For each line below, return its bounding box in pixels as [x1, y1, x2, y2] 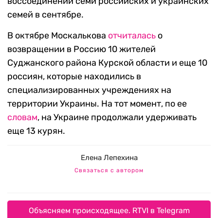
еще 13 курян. [7, 126, 65, 137]
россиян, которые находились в [7, 71, 141, 82]
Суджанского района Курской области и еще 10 [7, 57, 207, 69]
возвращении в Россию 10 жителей [7, 44, 156, 55]
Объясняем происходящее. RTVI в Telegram [28, 206, 190, 216]
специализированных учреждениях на [7, 85, 171, 96]
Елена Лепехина [80, 153, 138, 163]
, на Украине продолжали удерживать [37, 112, 197, 123]
